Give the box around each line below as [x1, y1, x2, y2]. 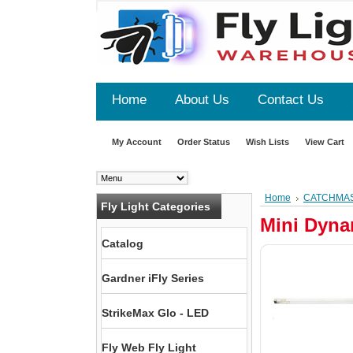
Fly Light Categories [101, 200, 210, 213]
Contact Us [258, 92, 324, 107]
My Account [112, 137, 162, 147]
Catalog [102, 237, 143, 250]
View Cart [305, 137, 344, 147]
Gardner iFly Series [102, 272, 204, 284]
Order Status [177, 137, 230, 147]
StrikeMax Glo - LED [102, 307, 209, 319]
